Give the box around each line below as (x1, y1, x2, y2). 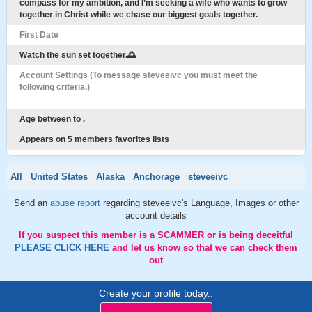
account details (125, 210, 187, 221)
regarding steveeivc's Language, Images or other (102, 198, 299, 208)
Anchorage (133, 171, 180, 182)
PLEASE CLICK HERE (15, 242, 112, 253)
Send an (13, 198, 50, 208)
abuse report (49, 198, 103, 208)
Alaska (96, 171, 125, 182)
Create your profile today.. (99, 288, 213, 299)
